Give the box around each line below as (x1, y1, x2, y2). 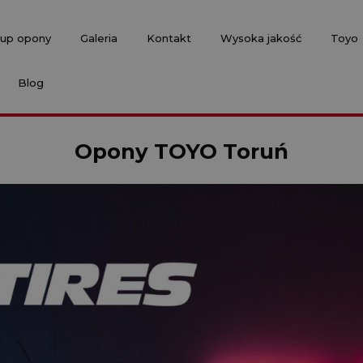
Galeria (80, 32, 117, 45)
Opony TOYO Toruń (75, 139, 288, 164)
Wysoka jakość (220, 32, 301, 45)
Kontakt (147, 32, 191, 45)
